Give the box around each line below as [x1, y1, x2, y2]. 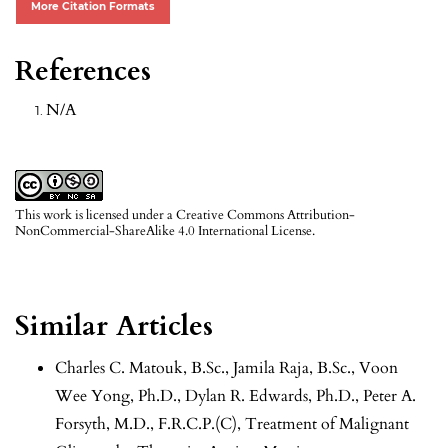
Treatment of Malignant [245, 413, 409, 436]
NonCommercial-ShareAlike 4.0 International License [15, 222, 312, 241]
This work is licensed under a [15, 206, 176, 225]
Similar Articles [15, 307, 213, 346]
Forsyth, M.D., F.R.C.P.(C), [55, 413, 245, 436]
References [15, 52, 151, 91]
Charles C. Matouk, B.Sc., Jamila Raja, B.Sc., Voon [55, 357, 398, 380]
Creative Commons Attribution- [176, 206, 355, 225]
